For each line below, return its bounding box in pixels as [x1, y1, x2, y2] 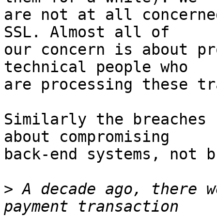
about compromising [4, 128, 170, 146]
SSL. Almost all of [4, 23, 170, 41]
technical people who [4, 58, 188, 76]
